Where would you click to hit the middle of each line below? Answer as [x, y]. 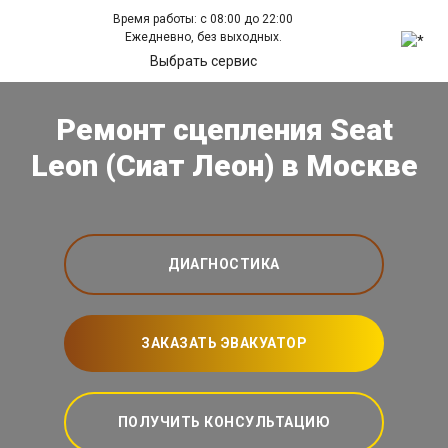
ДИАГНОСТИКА [224, 264]
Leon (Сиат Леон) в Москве [224, 166]
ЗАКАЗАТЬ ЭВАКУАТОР [224, 343]
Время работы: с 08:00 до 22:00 [203, 19]
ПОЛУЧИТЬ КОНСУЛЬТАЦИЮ [224, 422]
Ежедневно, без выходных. [203, 37]
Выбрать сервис [203, 61]
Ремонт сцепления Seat [224, 130]
